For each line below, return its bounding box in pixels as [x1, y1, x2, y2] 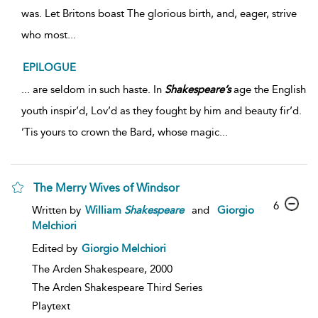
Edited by [32, 241, 80, 255]
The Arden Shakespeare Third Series [32, 280, 202, 294]
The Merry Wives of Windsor [33, 180, 180, 194]
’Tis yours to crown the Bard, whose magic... [21, 125, 228, 138]
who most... [21, 28, 76, 41]
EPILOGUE [23, 60, 76, 74]
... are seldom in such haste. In [21, 82, 165, 96]
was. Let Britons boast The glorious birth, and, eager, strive [21, 6, 297, 20]
